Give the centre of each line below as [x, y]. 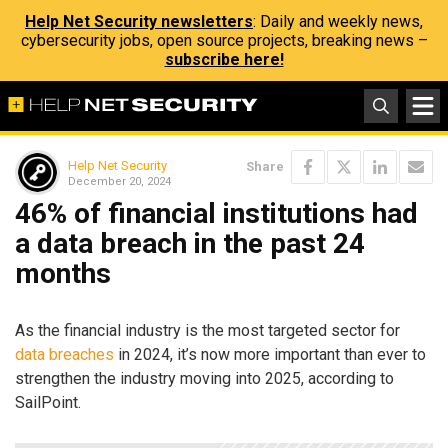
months [63, 273]
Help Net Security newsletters [139, 21]
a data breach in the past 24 [190, 243]
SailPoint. [48, 402]
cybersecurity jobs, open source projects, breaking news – [224, 40]
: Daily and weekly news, [338, 21]
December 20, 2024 [119, 181]
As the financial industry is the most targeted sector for [207, 330]
